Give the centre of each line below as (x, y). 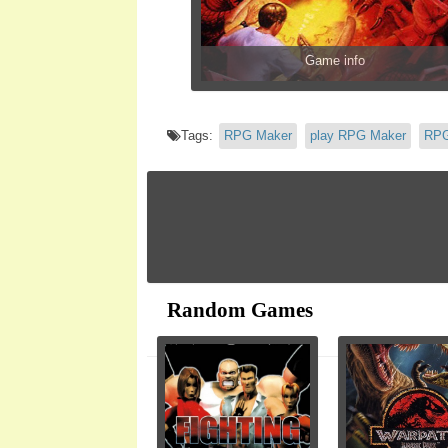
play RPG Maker (358, 135)
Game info (335, 60)
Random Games (240, 309)
